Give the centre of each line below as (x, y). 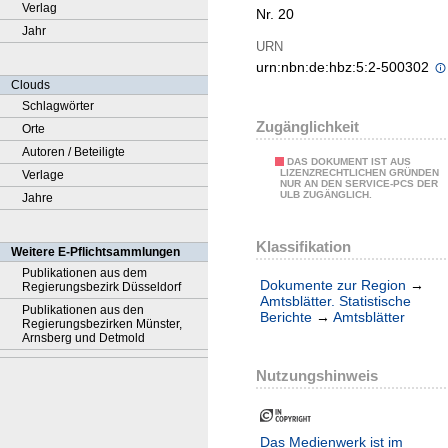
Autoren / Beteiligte (73, 152)
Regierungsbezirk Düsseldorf (101, 287)
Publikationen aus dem (84, 273)
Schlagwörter (58, 106)
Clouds (30, 85)
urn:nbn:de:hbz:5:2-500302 (344, 67)
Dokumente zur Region (333, 285)
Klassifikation (303, 246)
